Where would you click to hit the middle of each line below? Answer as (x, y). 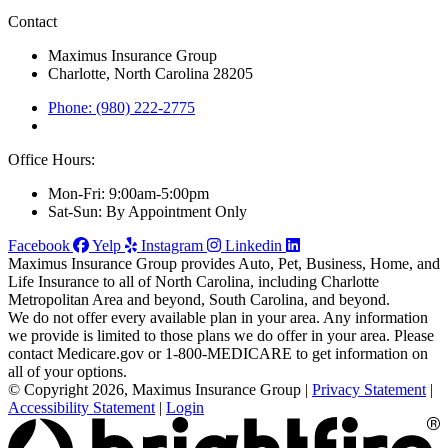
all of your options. (67, 372)
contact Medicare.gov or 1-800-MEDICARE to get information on (218, 354)
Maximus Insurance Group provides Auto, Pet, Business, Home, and (224, 264)
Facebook (39, 246)
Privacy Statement (369, 390)
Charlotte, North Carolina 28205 (150, 74)
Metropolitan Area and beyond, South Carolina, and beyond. (199, 300)
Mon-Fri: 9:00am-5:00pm (128, 194)
